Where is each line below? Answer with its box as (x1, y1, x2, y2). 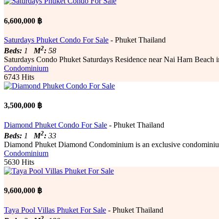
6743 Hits (4, 73, 34, 82)
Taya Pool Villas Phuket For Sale (4, 205, 106, 214)
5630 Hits (4, 157, 34, 166)
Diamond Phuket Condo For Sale (4, 120, 107, 129)
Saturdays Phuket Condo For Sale (4, 35, 109, 44)
